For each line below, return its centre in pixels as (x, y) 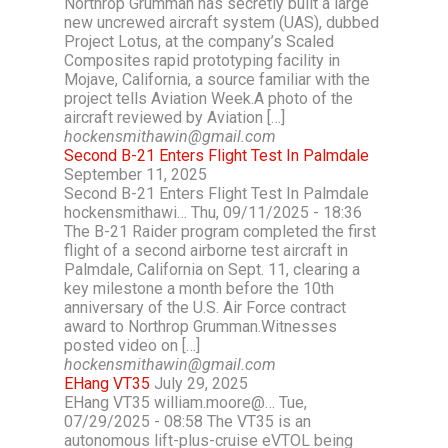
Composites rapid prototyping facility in (202, 60)
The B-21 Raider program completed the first (220, 231)
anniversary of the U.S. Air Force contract (205, 307)
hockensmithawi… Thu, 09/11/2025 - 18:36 (213, 212)
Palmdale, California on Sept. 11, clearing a (212, 269)
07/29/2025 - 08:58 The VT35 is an (187, 421)
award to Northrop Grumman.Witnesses (200, 326)
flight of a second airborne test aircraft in (206, 250)
